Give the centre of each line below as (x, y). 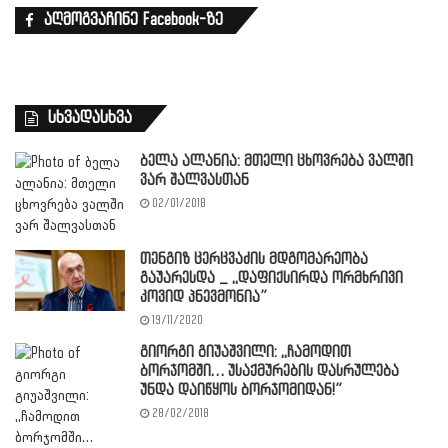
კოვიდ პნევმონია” (203, 297)
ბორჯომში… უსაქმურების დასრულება (269, 371)
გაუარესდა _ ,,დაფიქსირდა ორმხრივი (271, 278)
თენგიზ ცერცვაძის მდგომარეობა (254, 259)
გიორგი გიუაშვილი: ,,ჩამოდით (245, 352)
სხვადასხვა (90, 117)
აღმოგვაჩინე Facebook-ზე (133, 19)
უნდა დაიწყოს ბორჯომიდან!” (241, 390)
